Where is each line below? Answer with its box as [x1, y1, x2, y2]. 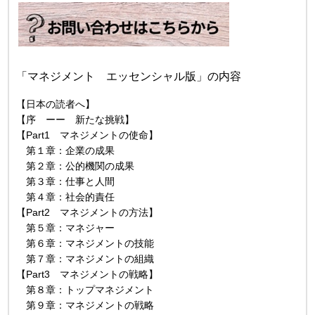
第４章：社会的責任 [16, 191, 115, 202]
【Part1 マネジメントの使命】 [16, 129, 159, 141]
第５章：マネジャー [16, 221, 115, 233]
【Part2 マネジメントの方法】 [16, 206, 159, 218]
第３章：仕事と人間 [16, 175, 115, 187]
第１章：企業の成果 [16, 144, 115, 156]
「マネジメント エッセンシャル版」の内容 [16, 70, 242, 82]
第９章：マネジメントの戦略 [16, 299, 155, 311]
